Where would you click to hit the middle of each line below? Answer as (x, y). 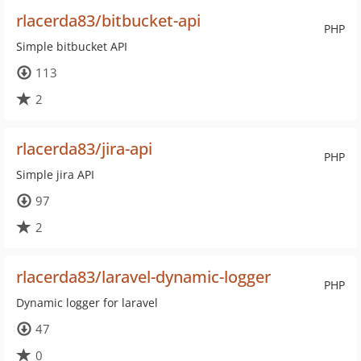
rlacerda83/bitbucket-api (108, 21)
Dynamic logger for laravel (87, 303)
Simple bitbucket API (72, 46)
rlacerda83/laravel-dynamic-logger (143, 277)
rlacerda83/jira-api (84, 149)
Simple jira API (55, 174)
